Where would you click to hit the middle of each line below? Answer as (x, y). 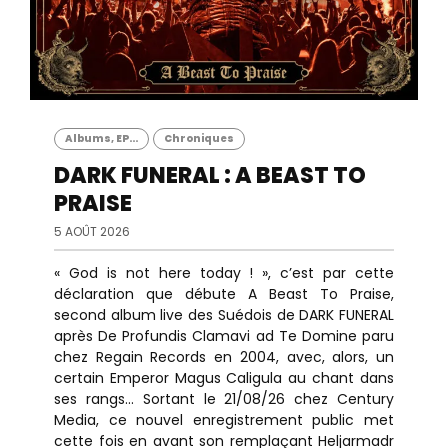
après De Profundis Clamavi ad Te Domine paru (224, 336)
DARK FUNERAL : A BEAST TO (210, 175)
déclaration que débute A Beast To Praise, (224, 294)
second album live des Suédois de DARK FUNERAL (224, 315)
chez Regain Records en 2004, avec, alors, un (224, 357)
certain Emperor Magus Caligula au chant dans (224, 378)
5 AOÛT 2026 (92, 231)
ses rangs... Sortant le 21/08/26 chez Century (224, 399)
